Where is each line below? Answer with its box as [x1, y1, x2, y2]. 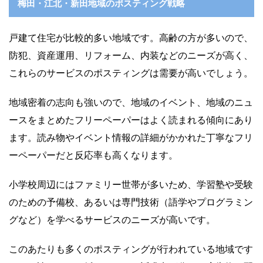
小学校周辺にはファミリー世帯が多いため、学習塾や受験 [9, 178, 253, 190]
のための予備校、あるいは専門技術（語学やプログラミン [9, 195, 253, 208]
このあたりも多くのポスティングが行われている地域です [9, 242, 253, 255]
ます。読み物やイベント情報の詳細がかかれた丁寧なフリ [9, 131, 253, 143]
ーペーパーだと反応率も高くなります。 [9, 149, 178, 161]
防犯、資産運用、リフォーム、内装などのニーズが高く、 [9, 49, 253, 61]
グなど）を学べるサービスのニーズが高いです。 [9, 213, 215, 225]
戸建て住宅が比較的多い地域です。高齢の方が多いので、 [9, 31, 253, 43]
